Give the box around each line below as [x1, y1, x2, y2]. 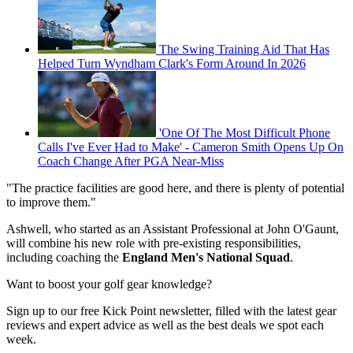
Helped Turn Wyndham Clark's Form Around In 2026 [38, 57, 306, 71]
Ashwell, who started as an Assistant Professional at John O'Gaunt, [6, 222, 339, 236]
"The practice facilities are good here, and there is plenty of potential [6, 181, 344, 195]
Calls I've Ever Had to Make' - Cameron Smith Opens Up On [38, 140, 344, 154]
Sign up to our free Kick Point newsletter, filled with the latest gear [6, 304, 336, 318]
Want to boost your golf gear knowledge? [6, 277, 212, 292]
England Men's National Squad [122, 251, 290, 265]
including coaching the [6, 251, 122, 265]
